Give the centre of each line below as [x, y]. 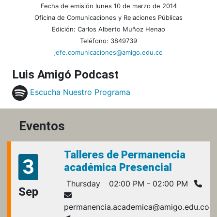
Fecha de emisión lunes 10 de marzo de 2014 [108, 6]
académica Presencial [118, 167]
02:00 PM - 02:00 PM [147, 183]
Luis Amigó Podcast [65, 74]
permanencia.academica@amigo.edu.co [137, 207]
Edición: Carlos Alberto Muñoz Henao [108, 29]
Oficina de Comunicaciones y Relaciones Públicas [108, 17]
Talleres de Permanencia [125, 155]
